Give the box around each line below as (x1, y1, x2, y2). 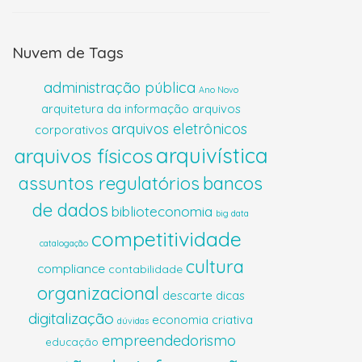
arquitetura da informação (40, 101, 189, 117)
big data (216, 208, 250, 220)
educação (45, 335, 99, 349)
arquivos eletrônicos (111, 120, 247, 139)
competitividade (91, 226, 242, 252)
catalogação (40, 238, 89, 250)
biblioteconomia (112, 202, 213, 221)
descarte (162, 288, 213, 304)
